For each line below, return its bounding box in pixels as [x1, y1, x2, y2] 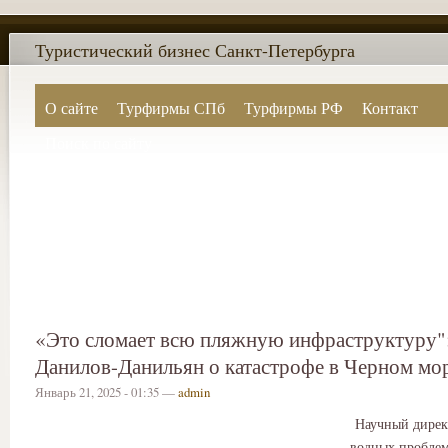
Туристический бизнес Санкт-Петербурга [35, 38, 355, 62]
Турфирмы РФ [243, 97, 343, 118]
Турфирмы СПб [116, 97, 225, 118]
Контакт [362, 97, 419, 118]
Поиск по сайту [44, 132, 152, 153]
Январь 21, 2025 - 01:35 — [35, 383, 178, 401]
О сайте [44, 97, 98, 118]
